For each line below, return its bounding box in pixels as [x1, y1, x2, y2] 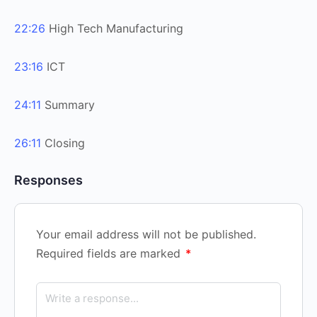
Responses [14, 172, 83, 188]
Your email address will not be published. [36, 226, 256, 241]
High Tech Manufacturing [45, 21, 183, 35]
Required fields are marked [36, 246, 184, 260]
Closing [41, 135, 85, 150]
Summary [41, 97, 95, 112]
